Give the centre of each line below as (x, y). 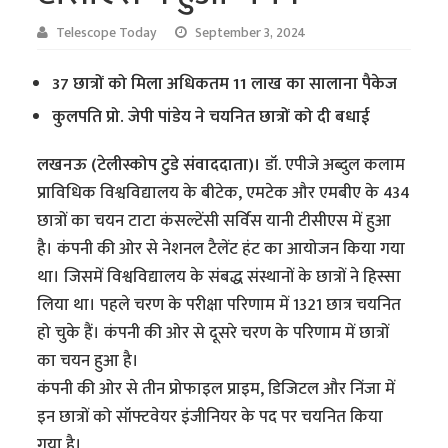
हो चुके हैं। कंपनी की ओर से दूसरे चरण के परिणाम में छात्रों (213, 332)
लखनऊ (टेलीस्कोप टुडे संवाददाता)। (151, 164)
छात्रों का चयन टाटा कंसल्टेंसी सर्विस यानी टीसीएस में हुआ (214, 220)
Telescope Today (107, 32)
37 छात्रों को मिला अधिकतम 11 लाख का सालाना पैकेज (225, 83)
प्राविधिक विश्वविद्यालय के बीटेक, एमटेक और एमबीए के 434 (224, 192)
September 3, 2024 (251, 32)
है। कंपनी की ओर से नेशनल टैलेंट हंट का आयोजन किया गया (221, 248)
